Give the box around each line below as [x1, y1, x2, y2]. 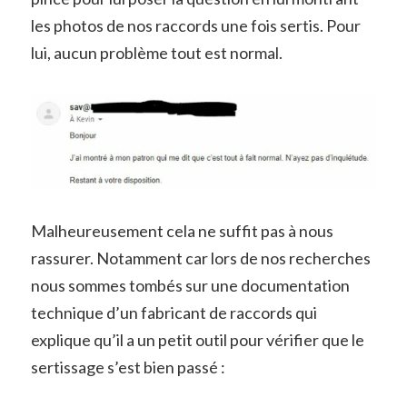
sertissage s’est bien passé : [30, 357, 225, 378]
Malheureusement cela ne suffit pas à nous [30, 221, 333, 242]
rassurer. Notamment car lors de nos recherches [30, 248, 371, 269]
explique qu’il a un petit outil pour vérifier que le [30, 330, 364, 351]
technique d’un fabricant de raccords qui [30, 303, 317, 323]
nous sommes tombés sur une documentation [30, 275, 350, 296]
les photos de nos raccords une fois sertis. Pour [30, 15, 361, 35]
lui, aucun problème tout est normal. [30, 42, 283, 63]
